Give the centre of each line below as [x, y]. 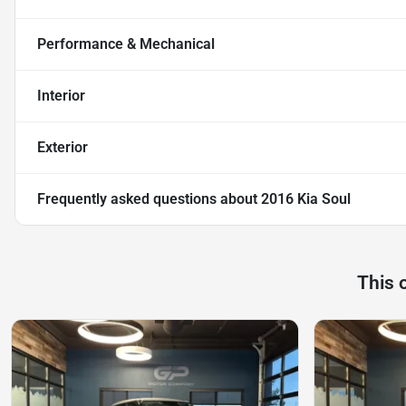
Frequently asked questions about [149, 198]
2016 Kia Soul [306, 198]
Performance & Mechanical [126, 43]
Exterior [63, 147]
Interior [61, 95]
